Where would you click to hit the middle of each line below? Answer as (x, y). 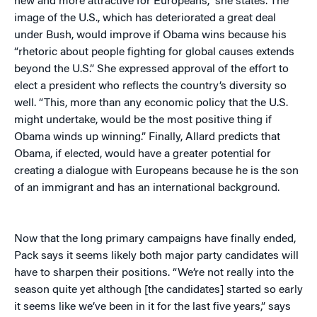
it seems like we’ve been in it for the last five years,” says (152, 307)
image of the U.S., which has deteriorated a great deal (145, 19)
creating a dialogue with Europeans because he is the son (156, 172)
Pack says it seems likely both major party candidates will (156, 257)
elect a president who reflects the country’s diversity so (150, 87)
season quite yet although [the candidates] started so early (158, 290)
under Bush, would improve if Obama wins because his (150, 36)
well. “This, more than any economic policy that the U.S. (151, 104)
